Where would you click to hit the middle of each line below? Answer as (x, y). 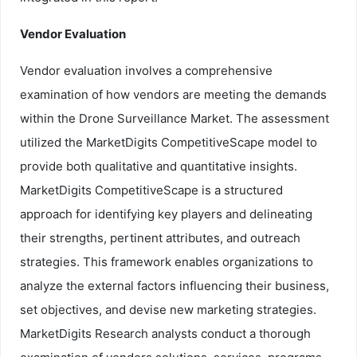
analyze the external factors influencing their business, (175, 285)
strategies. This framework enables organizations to (167, 261)
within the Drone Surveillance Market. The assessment (175, 118)
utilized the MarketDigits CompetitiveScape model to (169, 142)
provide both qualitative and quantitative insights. (159, 166)
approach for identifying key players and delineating (166, 214)
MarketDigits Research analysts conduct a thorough (165, 333)
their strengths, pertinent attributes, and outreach (160, 237)
